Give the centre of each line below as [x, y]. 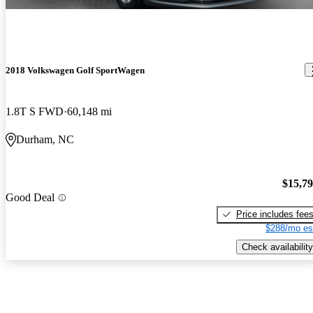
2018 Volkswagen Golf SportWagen [75, 70]
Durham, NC [45, 140]
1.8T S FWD [35, 112]
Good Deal [30, 198]
